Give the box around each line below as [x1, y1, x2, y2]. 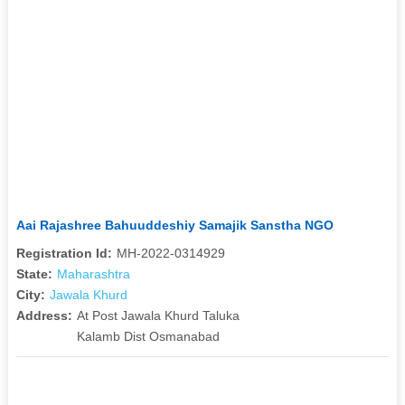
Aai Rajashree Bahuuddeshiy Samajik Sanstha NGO [15, 217, 334, 232]
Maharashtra [56, 266, 130, 281]
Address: [15, 307, 72, 323]
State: [15, 266, 52, 281]
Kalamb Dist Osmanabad [76, 328, 220, 344]
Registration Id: [15, 245, 112, 260]
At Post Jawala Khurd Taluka [76, 307, 240, 323]
